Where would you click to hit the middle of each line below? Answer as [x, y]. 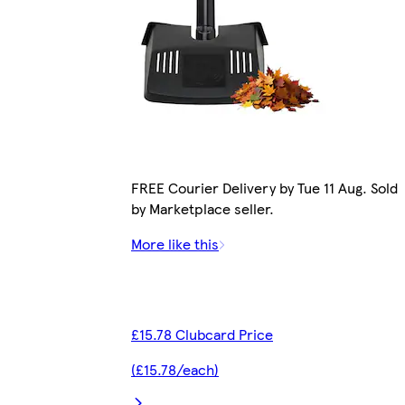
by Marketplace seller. [202, 209]
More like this [175, 244]
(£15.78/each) [175, 370]
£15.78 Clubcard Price [202, 334]
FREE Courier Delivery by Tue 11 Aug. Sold [264, 188]
